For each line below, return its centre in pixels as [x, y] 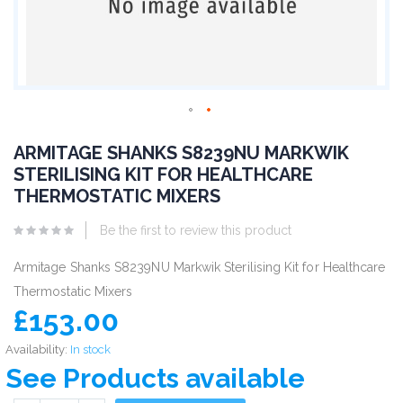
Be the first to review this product [196, 230]
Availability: [36, 349]
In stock [90, 349]
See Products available [155, 378]
